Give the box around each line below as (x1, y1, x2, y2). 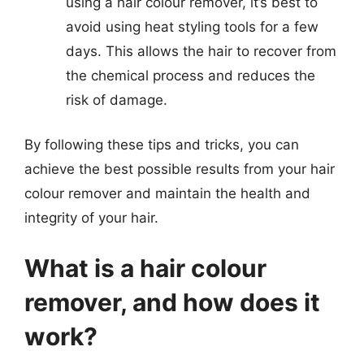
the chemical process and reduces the (66, 67, 315, 84)
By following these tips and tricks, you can (24, 136, 299, 153)
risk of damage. (66, 91, 167, 108)
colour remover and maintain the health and (24, 185, 310, 201)
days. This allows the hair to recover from (66, 42, 336, 59)
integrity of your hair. (24, 210, 158, 226)
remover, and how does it (24, 287, 320, 317)
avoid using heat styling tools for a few (66, 18, 318, 35)
